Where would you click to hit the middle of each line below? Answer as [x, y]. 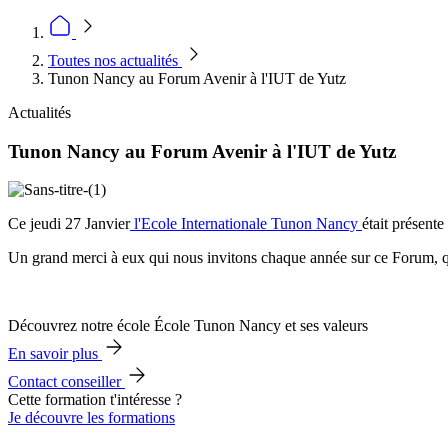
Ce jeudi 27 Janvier [69, 224]
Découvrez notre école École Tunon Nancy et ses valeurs [188, 326]
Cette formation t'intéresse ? [95, 400]
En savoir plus [55, 354]
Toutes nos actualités [115, 60]
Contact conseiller [66, 382]
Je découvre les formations [91, 418]
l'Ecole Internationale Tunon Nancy [246, 224]
